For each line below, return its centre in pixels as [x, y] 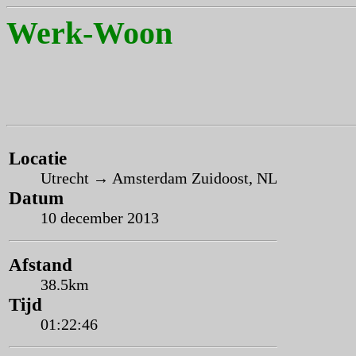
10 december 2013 [100, 218]
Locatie [38, 158]
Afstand [41, 265]
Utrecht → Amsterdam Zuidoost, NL [159, 178]
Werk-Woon [89, 33]
